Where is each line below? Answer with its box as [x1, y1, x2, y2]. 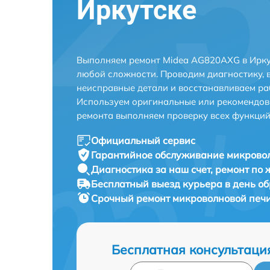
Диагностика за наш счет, [91, 163, 215, 175]
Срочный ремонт [91, 192, 172, 204]
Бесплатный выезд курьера [91, 177, 225, 190]
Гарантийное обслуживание [91, 148, 227, 161]
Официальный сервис [91, 134, 195, 146]
